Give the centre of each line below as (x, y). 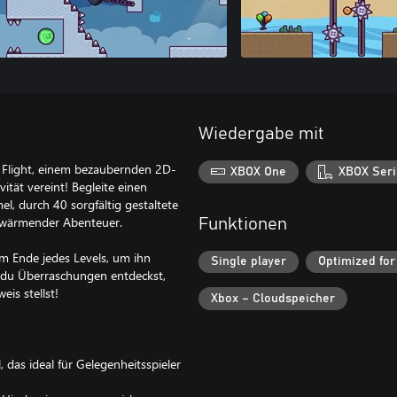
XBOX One (259, 171)
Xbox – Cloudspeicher (273, 298)
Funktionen (243, 224)
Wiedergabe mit (261, 134)
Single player (249, 262)
